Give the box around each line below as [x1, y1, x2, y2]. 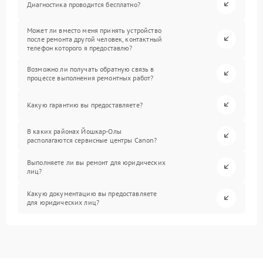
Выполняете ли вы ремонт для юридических [27, 158, 166, 167]
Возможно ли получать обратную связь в [27, 65, 154, 74]
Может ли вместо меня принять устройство [27, 25, 161, 35]
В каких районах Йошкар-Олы [27, 127, 122, 136]
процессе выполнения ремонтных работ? [27, 73, 154, 83]
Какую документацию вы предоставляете [27, 189, 157, 198]
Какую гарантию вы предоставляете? [27, 100, 143, 109]
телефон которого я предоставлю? [27, 43, 133, 52]
